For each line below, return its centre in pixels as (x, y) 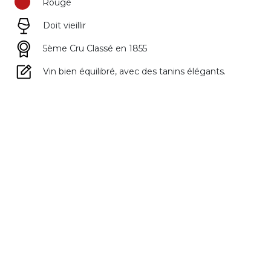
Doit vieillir (64, 26)
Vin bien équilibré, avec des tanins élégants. (134, 72)
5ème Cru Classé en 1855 (95, 49)
